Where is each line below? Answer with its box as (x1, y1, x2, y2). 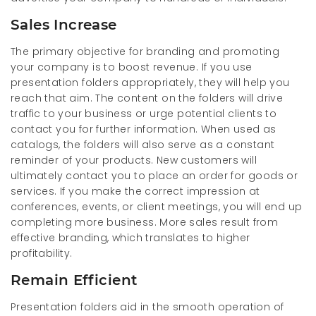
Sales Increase (11, 16, 117, 33)
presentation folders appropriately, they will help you (11, 75, 290, 90)
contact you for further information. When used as (11, 121, 276, 136)
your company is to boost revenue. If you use (11, 59, 253, 74)
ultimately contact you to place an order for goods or (11, 168, 298, 183)
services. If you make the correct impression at (11, 183, 260, 198)
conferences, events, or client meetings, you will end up (11, 199, 303, 214)
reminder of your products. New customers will (11, 152, 257, 167)
